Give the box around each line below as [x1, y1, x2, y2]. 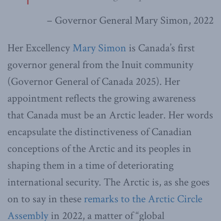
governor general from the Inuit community [7, 58, 193, 73]
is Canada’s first [126, 41, 195, 56]
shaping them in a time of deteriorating [7, 158, 174, 173]
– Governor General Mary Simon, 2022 [47, 13, 214, 28]
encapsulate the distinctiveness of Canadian [7, 125, 192, 140]
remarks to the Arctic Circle [84, 192, 202, 207]
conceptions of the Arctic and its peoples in [7, 142, 191, 156]
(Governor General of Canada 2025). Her [7, 74, 180, 89]
